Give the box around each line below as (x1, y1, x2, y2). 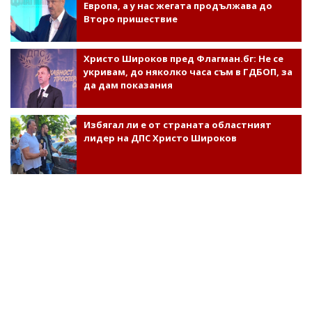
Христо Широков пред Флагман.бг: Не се (83, 52, 283, 65)
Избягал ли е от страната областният (83, 118, 272, 132)
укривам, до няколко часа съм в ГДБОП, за (83, 65, 292, 79)
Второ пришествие (83, 13, 178, 26)
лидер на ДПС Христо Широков (83, 132, 237, 145)
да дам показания (83, 79, 173, 92)
